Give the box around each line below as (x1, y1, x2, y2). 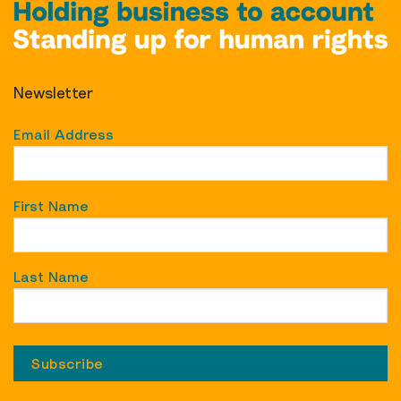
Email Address (13, 125, 114, 144)
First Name (13, 196, 89, 215)
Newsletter (13, 83, 93, 103)
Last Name (13, 268, 89, 286)
